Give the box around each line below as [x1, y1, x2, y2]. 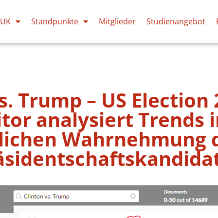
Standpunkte [31, 16, 78, 27]
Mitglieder [99, 16, 136, 27]
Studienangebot [146, 16, 205, 27]
